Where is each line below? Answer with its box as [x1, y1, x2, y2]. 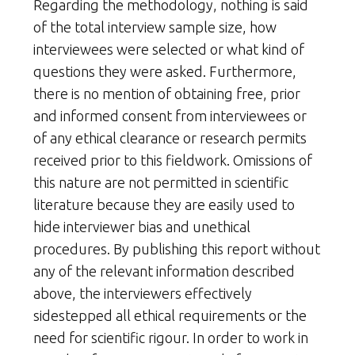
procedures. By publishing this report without [33, 241, 320, 258]
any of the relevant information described [33, 263, 295, 280]
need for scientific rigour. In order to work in [33, 330, 308, 346]
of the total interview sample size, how [33, 19, 277, 36]
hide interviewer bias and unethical [33, 219, 250, 235]
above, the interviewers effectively [33, 285, 252, 302]
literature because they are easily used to [33, 197, 295, 213]
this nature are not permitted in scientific [33, 174, 288, 191]
